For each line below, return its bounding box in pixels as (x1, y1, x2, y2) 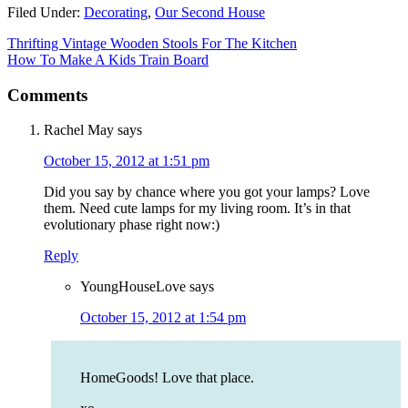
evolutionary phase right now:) (44, 217, 219, 233)
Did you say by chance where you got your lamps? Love (44, 184, 370, 200)
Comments (7, 85, 87, 105)
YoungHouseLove (80, 279, 186, 295)
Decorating (84, 4, 148, 20)
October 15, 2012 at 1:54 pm (80, 310, 246, 326)
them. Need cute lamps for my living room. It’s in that (44, 200, 351, 217)
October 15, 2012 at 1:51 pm (44, 153, 209, 169)
